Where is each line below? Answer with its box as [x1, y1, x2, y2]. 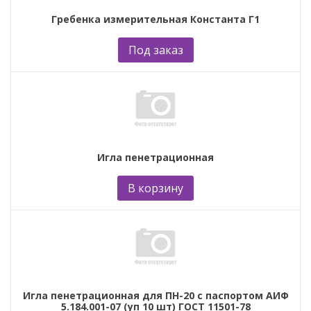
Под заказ [128, 42, 183, 58]
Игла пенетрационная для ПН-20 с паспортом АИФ [22, 288, 289, 302]
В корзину [128, 180, 183, 196]
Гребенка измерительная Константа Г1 [51, 12, 260, 26]
